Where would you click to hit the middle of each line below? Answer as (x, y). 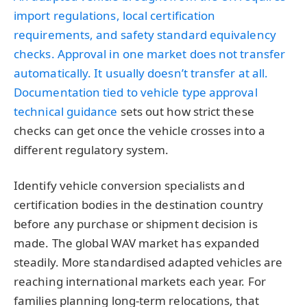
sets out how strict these (186, 112)
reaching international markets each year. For (140, 281)
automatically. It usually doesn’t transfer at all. (141, 73)
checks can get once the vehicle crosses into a (139, 131)
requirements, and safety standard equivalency (145, 35)
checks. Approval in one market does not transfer (150, 54)
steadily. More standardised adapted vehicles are (148, 262)
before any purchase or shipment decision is (136, 223)
